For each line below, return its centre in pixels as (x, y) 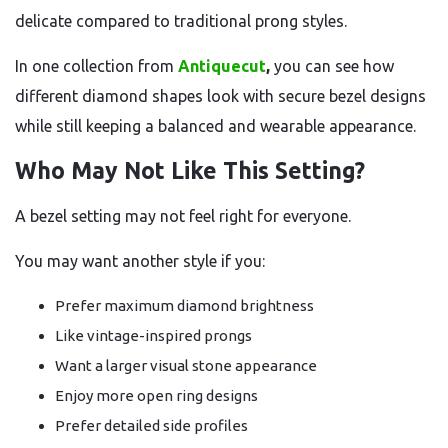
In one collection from (96, 66)
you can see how (332, 66)
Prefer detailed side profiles (151, 425)
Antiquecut (222, 66)
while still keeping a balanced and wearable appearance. (215, 126)
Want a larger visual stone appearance (186, 365)
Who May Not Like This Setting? (190, 170)
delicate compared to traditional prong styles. (181, 21)
